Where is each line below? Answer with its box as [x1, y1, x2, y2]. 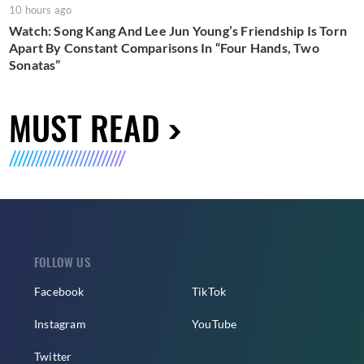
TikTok [192, 284, 227, 299]
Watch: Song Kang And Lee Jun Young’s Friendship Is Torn [9, 23, 348, 39]
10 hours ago [9, 3, 72, 17]
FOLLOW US [34, 253, 91, 271]
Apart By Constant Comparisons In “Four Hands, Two [9, 40, 319, 56]
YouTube [192, 317, 237, 331]
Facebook [34, 284, 84, 299]
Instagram [34, 317, 86, 331]
